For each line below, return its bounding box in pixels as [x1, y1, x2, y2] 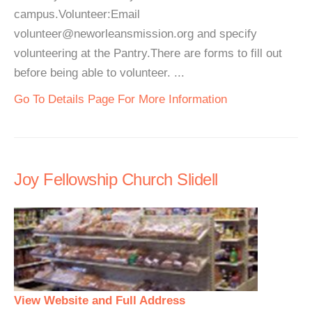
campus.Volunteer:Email [14, 8, 140, 21]
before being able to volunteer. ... [14, 66, 185, 79]
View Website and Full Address [14, 294, 185, 307]
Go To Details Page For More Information [14, 93, 227, 106]
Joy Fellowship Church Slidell [14, 170, 218, 189]
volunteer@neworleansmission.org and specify [14, 27, 257, 40]
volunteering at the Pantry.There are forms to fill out [14, 47, 282, 60]
